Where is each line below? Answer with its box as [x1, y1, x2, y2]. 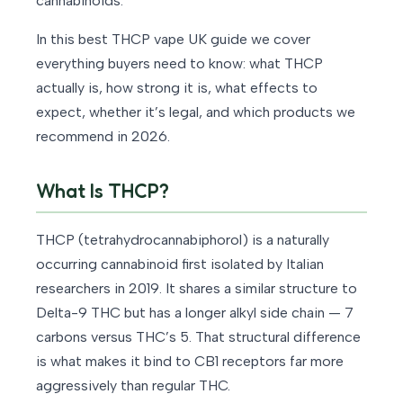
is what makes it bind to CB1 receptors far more [36, 353, 344, 371]
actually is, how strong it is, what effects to [36, 79, 318, 97]
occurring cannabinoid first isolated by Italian [36, 255, 324, 273]
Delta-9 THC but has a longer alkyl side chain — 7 [36, 304, 354, 322]
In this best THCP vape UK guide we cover [36, 31, 310, 49]
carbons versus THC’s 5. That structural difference [36, 328, 361, 346]
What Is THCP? [36, 179, 169, 203]
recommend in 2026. [36, 128, 170, 146]
